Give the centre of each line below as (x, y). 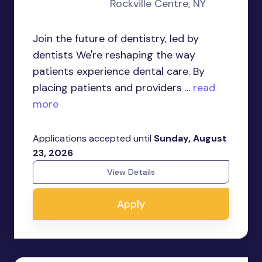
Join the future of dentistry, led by (116, 39)
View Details (131, 172)
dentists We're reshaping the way (114, 55)
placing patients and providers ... (111, 88)
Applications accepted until (93, 138)
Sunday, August (190, 138)
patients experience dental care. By (119, 71)
